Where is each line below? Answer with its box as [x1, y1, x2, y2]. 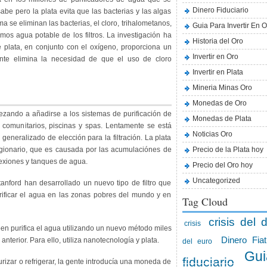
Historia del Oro [192, 37, 243, 45]
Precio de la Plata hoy [192, 145, 263, 154]
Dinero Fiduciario [192, 6, 249, 14]
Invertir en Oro [192, 52, 238, 61]
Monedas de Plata [192, 114, 252, 123]
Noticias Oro [192, 130, 232, 138]
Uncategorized [192, 176, 240, 185]
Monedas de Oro [192, 99, 247, 107]
